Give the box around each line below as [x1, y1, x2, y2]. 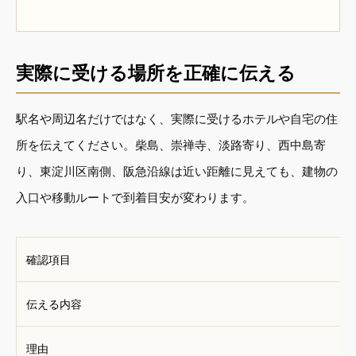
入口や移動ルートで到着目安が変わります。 [16, 189, 254, 205]
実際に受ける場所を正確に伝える [16, 60, 296, 86]
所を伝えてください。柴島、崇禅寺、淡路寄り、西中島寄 [16, 137, 326, 153]
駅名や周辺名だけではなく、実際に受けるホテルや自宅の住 [16, 110, 338, 126]
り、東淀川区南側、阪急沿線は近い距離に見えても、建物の [16, 163, 338, 179]
